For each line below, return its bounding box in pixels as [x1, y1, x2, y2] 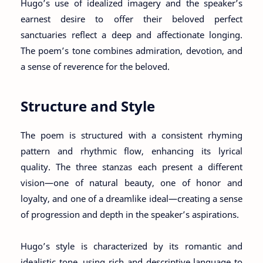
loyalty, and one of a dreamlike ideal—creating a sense [21, 192, 242, 204]
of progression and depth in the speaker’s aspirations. [21, 208, 239, 220]
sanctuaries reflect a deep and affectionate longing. [21, 28, 242, 41]
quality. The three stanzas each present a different [21, 160, 242, 173]
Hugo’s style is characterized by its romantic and [21, 240, 242, 252]
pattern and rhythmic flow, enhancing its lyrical [21, 144, 242, 157]
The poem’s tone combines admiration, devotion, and [21, 44, 242, 56]
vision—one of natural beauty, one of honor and [21, 176, 242, 188]
